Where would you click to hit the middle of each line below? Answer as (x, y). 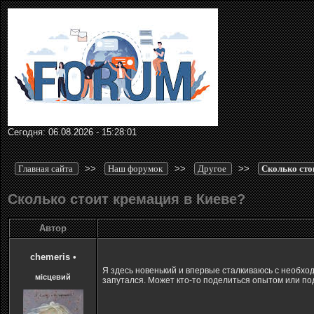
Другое (212, 169)
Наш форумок (135, 169)
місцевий (53, 277)
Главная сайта (46, 169)
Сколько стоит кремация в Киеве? (127, 199)
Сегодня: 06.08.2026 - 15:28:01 (72, 132)
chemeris (50, 257)
